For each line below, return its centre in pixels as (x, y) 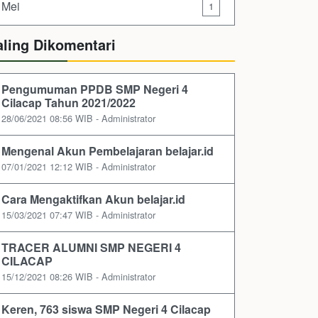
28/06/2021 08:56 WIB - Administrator (78, 119)
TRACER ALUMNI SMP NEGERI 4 (91, 248)
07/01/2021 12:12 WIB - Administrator (78, 167)
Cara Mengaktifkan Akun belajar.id (93, 199)
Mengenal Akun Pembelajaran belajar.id (108, 151)
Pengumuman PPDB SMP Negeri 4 (95, 89)
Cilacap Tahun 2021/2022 (68, 103)
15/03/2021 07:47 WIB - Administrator (78, 215)
